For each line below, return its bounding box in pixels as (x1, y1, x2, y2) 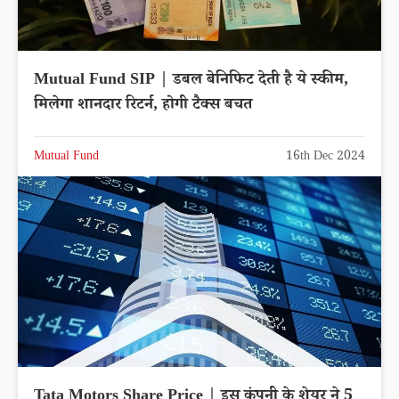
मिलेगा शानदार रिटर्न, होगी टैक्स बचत (34, 93, 252, 118)
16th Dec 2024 (286, 147, 365, 167)
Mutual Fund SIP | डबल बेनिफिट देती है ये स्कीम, (34, 68, 348, 94)
